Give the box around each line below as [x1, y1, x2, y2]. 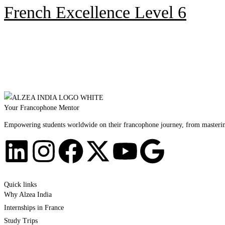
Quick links [4, 180, 37, 188]
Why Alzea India [4, 190, 52, 198]
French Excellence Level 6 [4, 3, 186, 22]
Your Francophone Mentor [4, 103, 79, 111]
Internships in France [4, 203, 64, 211]
